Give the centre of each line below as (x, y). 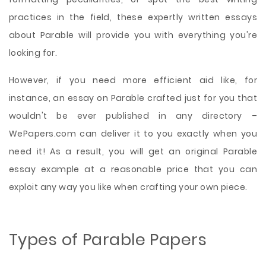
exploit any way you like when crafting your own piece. (128, 187)
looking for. (33, 53)
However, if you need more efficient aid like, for (133, 80)
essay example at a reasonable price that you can (133, 169)
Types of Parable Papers (108, 240)
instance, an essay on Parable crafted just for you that (133, 98)
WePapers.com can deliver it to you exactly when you (133, 134)
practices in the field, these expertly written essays (133, 17)
